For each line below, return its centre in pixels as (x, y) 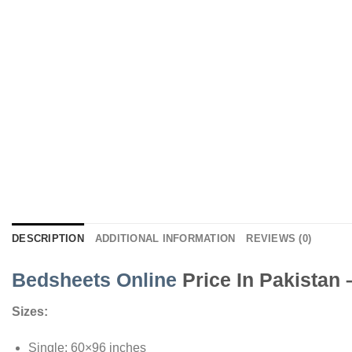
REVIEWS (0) (279, 238)
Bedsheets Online (94, 279)
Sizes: (30, 312)
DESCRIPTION (48, 238)
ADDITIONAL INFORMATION (165, 238)
